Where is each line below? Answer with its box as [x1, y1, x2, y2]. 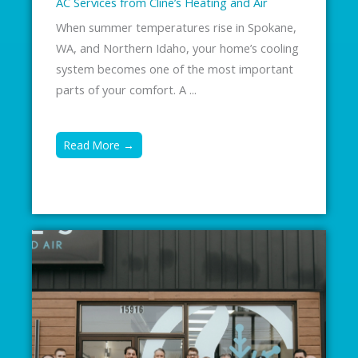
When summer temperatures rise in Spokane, [56, 19, 296, 36]
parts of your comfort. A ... [56, 82, 197, 98]
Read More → [64, 137, 134, 153]
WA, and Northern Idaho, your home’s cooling [56, 40, 299, 57]
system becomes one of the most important [56, 61, 293, 78]
